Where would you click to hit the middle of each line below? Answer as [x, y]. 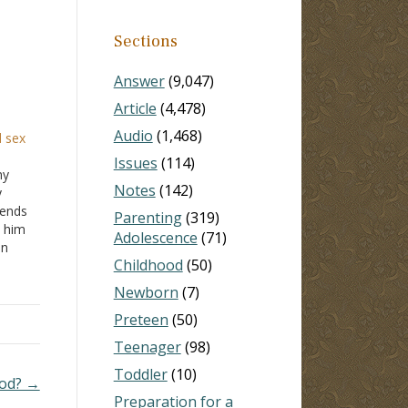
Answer [139, 81]
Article [135, 108]
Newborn [146, 292]
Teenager [147, 347]
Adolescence [155, 237]
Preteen [141, 319]
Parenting [148, 217]
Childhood [148, 265]
